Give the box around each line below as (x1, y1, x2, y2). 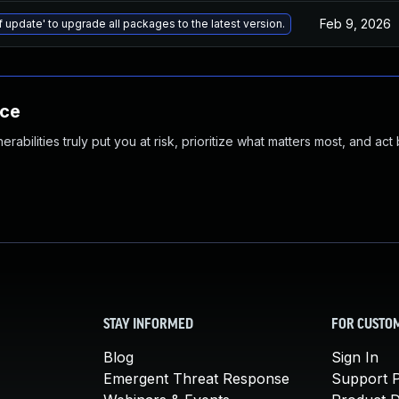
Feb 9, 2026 (320, 16, 391, 31)
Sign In (331, 348, 379, 366)
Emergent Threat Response (103, 370, 289, 387)
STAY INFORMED (103, 318, 193, 332)
